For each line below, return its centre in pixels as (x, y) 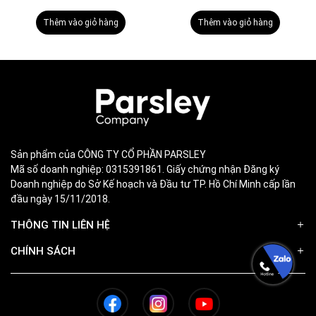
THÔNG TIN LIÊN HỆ (60, 225)
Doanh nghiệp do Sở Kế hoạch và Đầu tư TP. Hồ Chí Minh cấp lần (153, 184)
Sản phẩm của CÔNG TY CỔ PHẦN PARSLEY (108, 154)
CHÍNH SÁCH (43, 251)
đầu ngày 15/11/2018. (60, 199)
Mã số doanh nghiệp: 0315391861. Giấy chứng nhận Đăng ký (145, 169)
